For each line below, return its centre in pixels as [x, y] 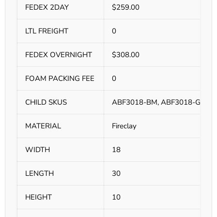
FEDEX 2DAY [47, 8]
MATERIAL [43, 126]
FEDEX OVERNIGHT [59, 55]
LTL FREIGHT [47, 31]
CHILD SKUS [46, 102]
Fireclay [124, 126]
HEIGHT [39, 197]
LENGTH [39, 174]
